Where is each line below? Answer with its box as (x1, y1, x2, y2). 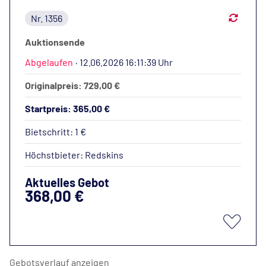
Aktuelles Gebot (25, 175, 109, 189)
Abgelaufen (25, 56, 73, 68)
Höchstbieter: (25, 149, 85, 160)
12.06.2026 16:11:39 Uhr (80, 56, 173, 68)
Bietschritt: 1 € (25, 126, 86, 137)
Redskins (85, 149, 123, 160)
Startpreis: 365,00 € (25, 103, 110, 114)
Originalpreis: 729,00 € (25, 80, 120, 91)
